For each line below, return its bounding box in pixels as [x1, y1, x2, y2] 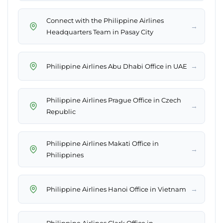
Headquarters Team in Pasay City [46, 28, 153, 36]
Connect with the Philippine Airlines [46, 16, 164, 25]
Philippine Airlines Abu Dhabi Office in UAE [46, 62, 187, 70]
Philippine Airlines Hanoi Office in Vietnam [46, 185, 186, 193]
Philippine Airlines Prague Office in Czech [46, 96, 181, 105]
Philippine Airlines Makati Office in [46, 139, 159, 148]
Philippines [46, 151, 84, 159]
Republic [46, 108, 76, 116]
